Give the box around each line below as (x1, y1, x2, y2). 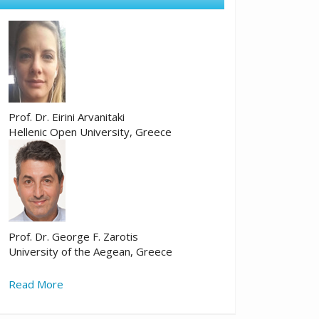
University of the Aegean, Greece (9, 244, 172, 258)
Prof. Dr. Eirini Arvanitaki (9, 110, 125, 125)
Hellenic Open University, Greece (9, 125, 172, 140)
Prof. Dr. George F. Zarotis (9, 229, 138, 244)
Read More (9, 276, 63, 291)
